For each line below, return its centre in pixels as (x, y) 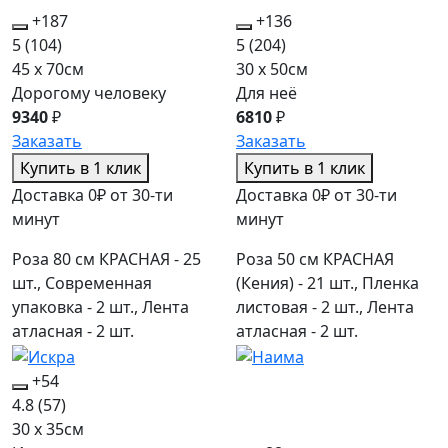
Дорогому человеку (89, 93)
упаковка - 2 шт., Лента (100, 307)
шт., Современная (82, 283)
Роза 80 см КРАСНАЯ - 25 (106, 259)
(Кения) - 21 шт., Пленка (327, 283)
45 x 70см (48, 69)
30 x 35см (48, 428)
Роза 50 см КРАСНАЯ (315, 259)
